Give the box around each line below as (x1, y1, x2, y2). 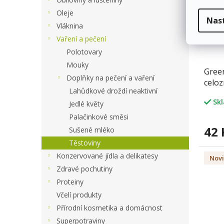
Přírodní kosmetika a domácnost (56, 202, 162, 212)
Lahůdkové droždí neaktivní (69, 85, 157, 95)
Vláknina (56, 20, 83, 30)
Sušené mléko (69, 124, 114, 134)
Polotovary (66, 46, 102, 56)
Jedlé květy (69, 98, 103, 108)
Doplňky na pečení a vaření (66, 72, 154, 82)
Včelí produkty (56, 189, 101, 199)
